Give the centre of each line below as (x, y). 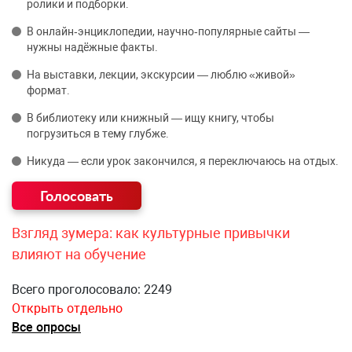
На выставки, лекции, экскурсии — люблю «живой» (161, 74)
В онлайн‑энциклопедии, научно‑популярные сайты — (168, 31)
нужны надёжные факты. (92, 47)
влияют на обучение (79, 254)
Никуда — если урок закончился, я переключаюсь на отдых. (183, 161)
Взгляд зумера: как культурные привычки (151, 233)
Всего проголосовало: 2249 (92, 289)
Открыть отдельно (67, 308)
